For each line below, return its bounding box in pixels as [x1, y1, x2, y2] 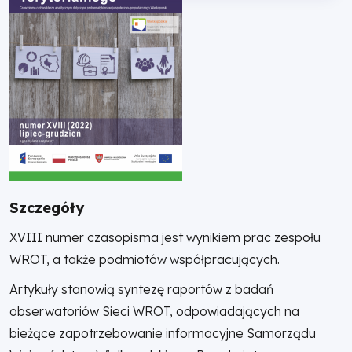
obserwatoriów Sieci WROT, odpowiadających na [9, 303, 299, 319]
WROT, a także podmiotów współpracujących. [9, 251, 280, 267]
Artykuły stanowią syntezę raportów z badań [9, 281, 273, 297]
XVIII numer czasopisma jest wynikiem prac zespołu [9, 229, 321, 245]
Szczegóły [9, 199, 84, 217]
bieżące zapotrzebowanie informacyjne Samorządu [9, 325, 316, 341]
